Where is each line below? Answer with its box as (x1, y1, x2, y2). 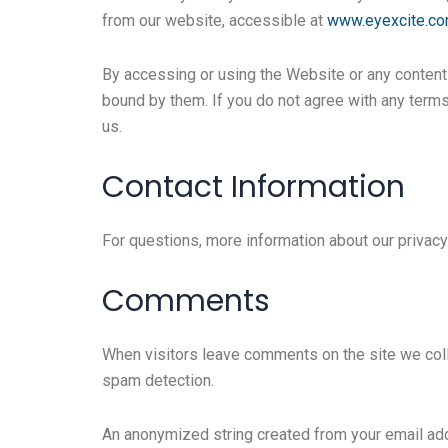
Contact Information (102, 166, 405, 209)
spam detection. (102, 371, 214, 391)
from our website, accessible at (102, 11, 327, 31)
